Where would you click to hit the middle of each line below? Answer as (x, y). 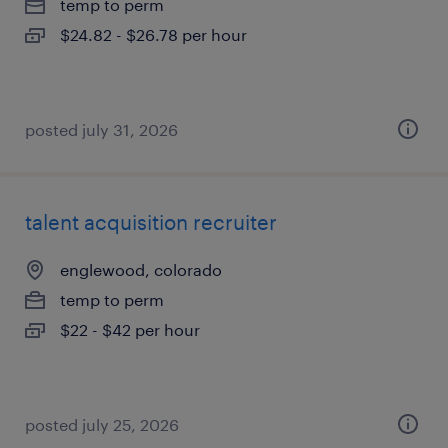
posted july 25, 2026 (102, 424)
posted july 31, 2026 (101, 129)
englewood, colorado (141, 269)
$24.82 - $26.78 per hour (153, 34)
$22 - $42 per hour (130, 329)
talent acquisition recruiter (151, 222)
